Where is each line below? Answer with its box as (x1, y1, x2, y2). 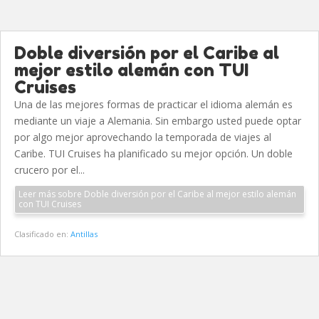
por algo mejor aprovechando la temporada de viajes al (14, 130, 271, 144)
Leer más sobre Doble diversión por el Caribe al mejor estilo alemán (19, 188, 296, 200)
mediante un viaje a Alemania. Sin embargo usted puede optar (14, 114, 301, 127)
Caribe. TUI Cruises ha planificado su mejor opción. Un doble (14, 147, 293, 160)
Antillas (70, 229, 98, 239)
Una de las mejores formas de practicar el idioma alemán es (14, 98, 293, 111)
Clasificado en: (14, 229, 70, 239)
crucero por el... (14, 163, 85, 177)
